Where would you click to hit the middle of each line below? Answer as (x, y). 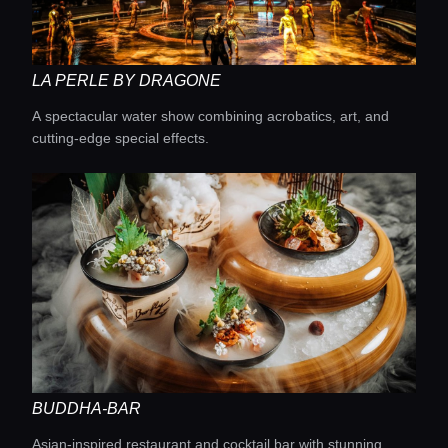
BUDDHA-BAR (86, 408)
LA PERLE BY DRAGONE (126, 80)
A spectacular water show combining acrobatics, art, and (210, 116)
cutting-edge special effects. (120, 138)
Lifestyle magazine (196, 48)
